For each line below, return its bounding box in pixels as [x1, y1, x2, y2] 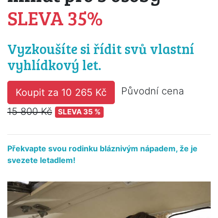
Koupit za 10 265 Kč [16, 86, 107, 98]
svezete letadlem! [7, 155, 75, 165]
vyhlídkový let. [7, 55, 101, 74]
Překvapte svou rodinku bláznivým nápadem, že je [7, 143, 198, 153]
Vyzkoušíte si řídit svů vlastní [7, 39, 194, 58]
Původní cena [121, 85, 184, 97]
